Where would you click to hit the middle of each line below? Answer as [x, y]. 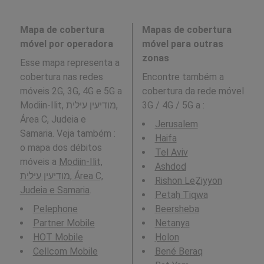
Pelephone [55, 209]
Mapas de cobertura [187, 30]
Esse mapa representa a [70, 63]
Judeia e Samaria [55, 190]
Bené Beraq [179, 252]
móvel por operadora [66, 44]
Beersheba [177, 209]
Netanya [172, 223]
